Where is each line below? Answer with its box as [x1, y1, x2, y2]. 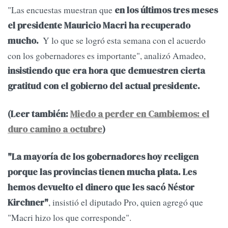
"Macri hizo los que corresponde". [8, 211, 131, 224]
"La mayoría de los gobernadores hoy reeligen [8, 151, 198, 163]
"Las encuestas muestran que [8, 4, 115, 16]
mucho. [8, 35, 41, 47]
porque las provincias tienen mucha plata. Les [8, 166, 196, 179]
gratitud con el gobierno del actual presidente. [8, 80, 200, 93]
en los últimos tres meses [115, 4, 218, 17]
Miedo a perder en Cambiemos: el [70, 107, 209, 120]
